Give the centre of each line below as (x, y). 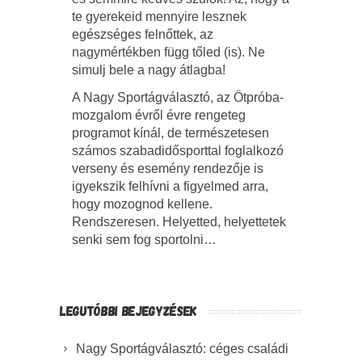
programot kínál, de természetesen (170, 133)
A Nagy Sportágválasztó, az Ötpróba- (178, 97)
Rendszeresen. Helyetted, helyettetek (179, 221)
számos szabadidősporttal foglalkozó (178, 150)
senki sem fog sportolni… (144, 239)
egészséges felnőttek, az (143, 34)
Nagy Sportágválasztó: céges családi (182, 348)
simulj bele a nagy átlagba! (152, 69)
